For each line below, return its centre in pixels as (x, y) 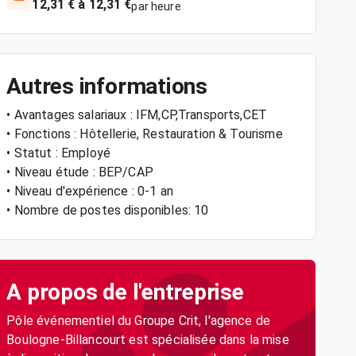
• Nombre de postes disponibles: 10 (108, 210)
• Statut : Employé (59, 153)
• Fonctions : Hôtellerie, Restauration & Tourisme (145, 134)
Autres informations (107, 86)
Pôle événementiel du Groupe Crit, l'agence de (139, 321)
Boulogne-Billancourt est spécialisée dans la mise (148, 340)
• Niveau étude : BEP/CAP (80, 172)
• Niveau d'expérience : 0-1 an (90, 191)
